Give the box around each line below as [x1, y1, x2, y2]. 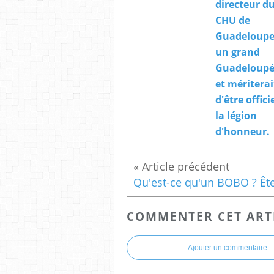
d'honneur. [215, 124, 270, 138]
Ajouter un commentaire [188, 243, 267, 253]
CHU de [215, 13, 250, 27]
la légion [215, 108, 257, 122]
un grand [215, 45, 260, 59]
